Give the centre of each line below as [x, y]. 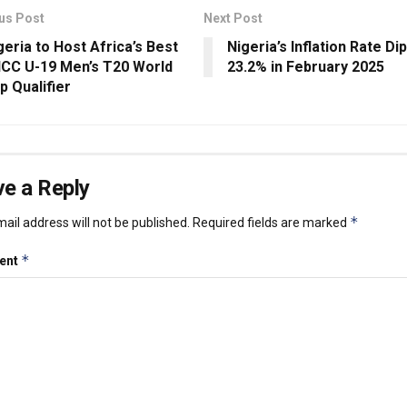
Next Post [233, 18]
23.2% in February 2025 [306, 66]
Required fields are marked [271, 222]
